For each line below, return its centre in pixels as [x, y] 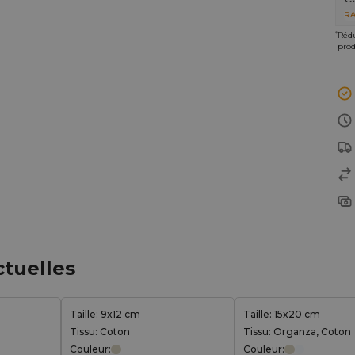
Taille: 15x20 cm [282, 314]
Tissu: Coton [100, 332]
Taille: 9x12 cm [105, 314]
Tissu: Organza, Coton [297, 332]
